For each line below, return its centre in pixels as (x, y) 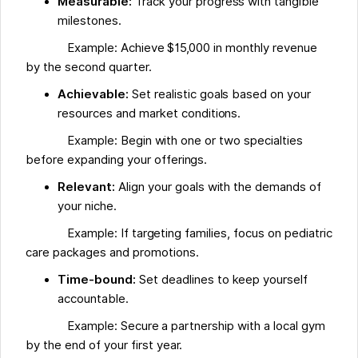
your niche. (87, 207)
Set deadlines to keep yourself (222, 280)
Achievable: (93, 95)
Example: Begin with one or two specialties (164, 141)
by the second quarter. (89, 68)
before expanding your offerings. (117, 160)
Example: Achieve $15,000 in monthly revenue (171, 48)
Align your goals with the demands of (219, 187)
